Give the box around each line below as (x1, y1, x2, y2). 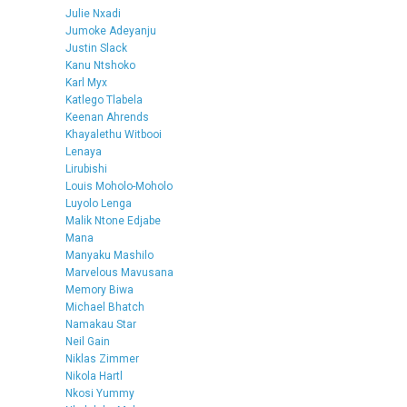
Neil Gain (65, 334, 110, 348)
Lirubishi (65, 162, 107, 175)
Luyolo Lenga (65, 196, 132, 210)
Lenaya (65, 144, 102, 158)
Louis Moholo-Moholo (65, 179, 173, 193)
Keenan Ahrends (65, 110, 149, 124)
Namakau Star (65, 317, 136, 331)
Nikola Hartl (65, 369, 123, 382)
